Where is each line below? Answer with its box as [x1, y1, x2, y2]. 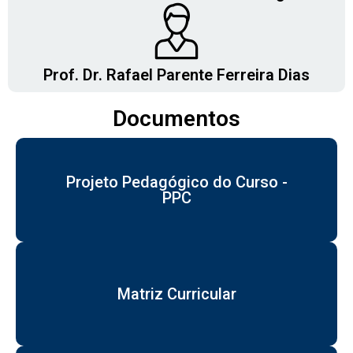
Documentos [113, 105, 240, 132]
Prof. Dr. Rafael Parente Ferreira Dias [43, 65, 310, 84]
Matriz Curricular [117, 284, 236, 303]
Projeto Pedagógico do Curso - [65, 172, 288, 191]
